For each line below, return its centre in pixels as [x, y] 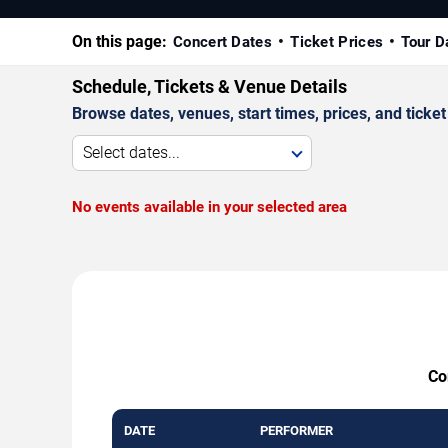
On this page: [119, 41]
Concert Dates [222, 41]
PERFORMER [296, 430]
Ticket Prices [337, 41]
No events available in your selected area [209, 206]
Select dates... [131, 152]
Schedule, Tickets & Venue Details [209, 86]
